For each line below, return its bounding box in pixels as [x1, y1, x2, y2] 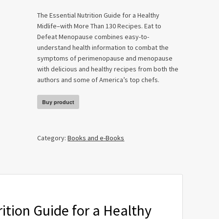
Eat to [144, 22, 162, 30]
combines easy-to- [93, 32, 150, 41]
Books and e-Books [67, 133, 125, 142]
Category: [37, 133, 68, 142]
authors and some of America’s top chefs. [37, 75, 160, 84]
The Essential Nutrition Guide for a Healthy [37, 11, 160, 20]
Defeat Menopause [37, 32, 93, 41]
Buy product [42, 98, 75, 106]
